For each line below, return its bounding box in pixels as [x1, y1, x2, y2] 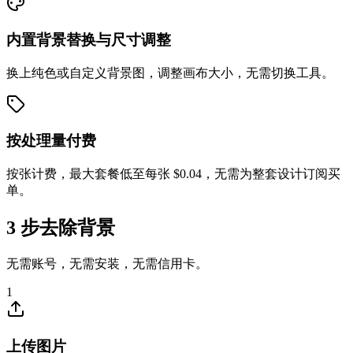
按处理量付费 [6, 132, 96, 150]
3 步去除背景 [6, 217, 115, 238]
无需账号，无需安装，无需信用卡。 [6, 256, 208, 270]
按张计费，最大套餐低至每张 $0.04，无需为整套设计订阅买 [6, 167, 340, 181]
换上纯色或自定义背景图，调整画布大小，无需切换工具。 [6, 65, 334, 80]
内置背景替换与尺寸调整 [6, 31, 171, 48]
